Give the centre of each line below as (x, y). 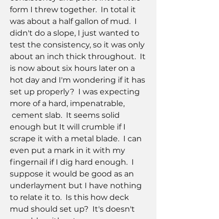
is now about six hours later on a (72, 68)
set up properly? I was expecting (75, 92)
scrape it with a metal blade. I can (76, 139)
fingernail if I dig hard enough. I (72, 162)
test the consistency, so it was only (77, 45)
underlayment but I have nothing (76, 186)
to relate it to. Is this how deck (69, 197)
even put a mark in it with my (67, 151)
